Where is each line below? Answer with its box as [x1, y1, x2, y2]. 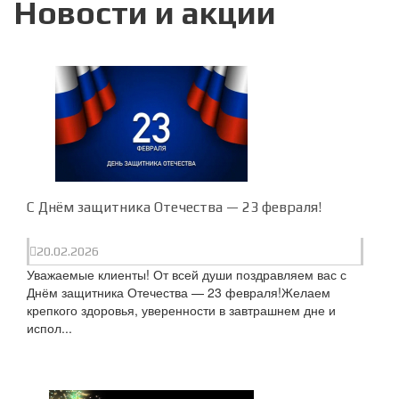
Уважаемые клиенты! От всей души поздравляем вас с [27, 265, 346, 283]
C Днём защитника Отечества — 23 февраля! [27, 199, 322, 216]
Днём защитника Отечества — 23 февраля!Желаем [27, 283, 330, 301]
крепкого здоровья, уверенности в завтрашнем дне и [27, 301, 336, 319]
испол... [27, 319, 72, 337]
